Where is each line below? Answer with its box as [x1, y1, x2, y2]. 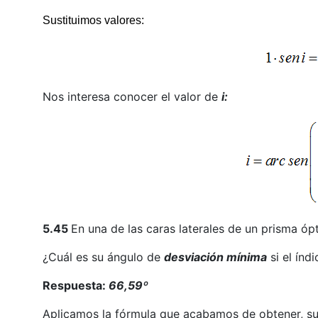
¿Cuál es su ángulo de [42, 249, 164, 264]
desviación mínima [163, 249, 267, 264]
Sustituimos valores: [42, 13, 144, 26]
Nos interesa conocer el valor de [42, 89, 221, 104]
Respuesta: [42, 278, 106, 292]
